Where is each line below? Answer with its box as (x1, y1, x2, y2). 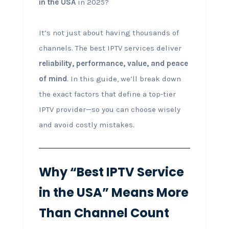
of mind (38, 74, 67, 83)
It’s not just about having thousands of (38, 28, 179, 37)
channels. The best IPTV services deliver (38, 43, 181, 53)
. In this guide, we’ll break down (66, 74, 181, 83)
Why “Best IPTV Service (38, 163, 184, 180)
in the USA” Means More (38, 184, 189, 201)
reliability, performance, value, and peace (38, 58, 188, 68)
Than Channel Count (38, 204, 169, 221)
